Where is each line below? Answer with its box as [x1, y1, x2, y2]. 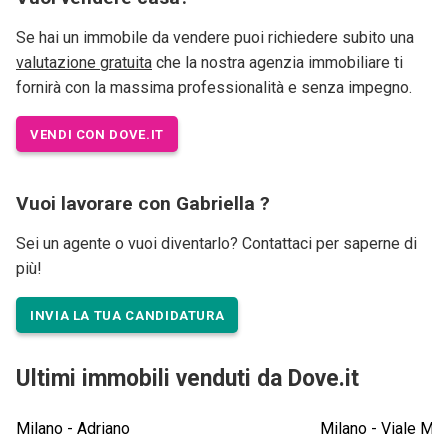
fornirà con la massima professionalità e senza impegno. [16, 78, 412, 98]
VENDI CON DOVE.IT [30, 126, 164, 142]
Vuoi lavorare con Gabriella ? [16, 192, 270, 216]
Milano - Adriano [16, 419, 130, 439]
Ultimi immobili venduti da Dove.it [16, 365, 359, 393]
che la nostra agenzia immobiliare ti [152, 53, 403, 73]
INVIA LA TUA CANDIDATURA [30, 307, 225, 323]
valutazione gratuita [16, 53, 152, 73]
